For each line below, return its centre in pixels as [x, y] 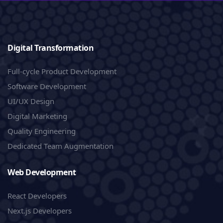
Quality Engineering [42, 131]
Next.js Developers [40, 210]
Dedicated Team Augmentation [60, 146]
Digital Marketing [37, 116]
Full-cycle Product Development [62, 71]
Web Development [42, 172]
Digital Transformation [51, 48]
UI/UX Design [31, 101]
